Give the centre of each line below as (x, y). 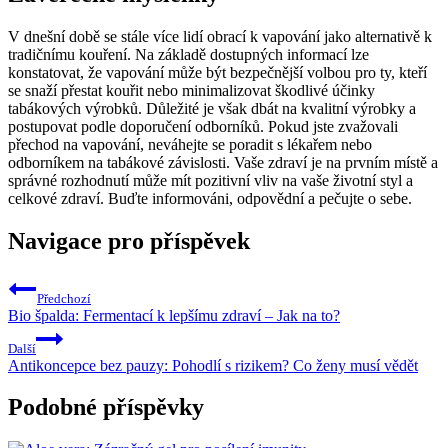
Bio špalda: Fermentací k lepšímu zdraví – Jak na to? (174, 315)
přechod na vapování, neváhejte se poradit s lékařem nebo (190, 144)
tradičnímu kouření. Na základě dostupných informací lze (188, 54)
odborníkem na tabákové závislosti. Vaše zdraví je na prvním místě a (223, 162)
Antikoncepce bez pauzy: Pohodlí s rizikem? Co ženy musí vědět (213, 365)
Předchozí (64, 298)
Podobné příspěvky (106, 407)
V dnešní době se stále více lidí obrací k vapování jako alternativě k (220, 36)
